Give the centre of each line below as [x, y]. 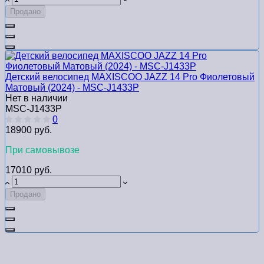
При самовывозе [42, 150]
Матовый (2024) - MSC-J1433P [72, 88]
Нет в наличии [37, 98]
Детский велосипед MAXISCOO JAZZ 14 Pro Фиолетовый [130, 77]
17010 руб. [29, 170]
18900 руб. [29, 130]
